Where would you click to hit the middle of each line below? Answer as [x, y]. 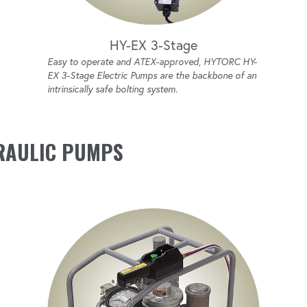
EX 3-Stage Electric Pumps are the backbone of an [152, 75]
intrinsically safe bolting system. [113, 89]
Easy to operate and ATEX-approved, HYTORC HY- [152, 61]
